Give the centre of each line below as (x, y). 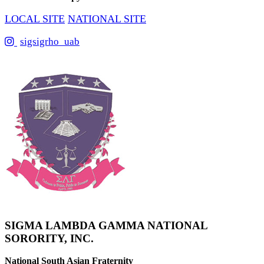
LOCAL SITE (35, 19)
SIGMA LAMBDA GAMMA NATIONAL (106, 225)
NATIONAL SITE (107, 19)
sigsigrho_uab (50, 41)
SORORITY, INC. (49, 238)
